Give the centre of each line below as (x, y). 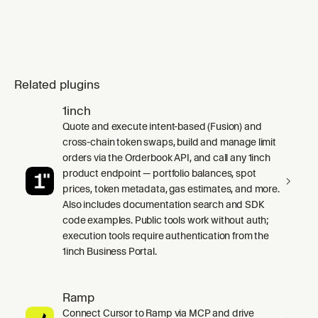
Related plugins (57, 84)
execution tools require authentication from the (166, 235)
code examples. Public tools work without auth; (166, 220)
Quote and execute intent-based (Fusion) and (162, 126)
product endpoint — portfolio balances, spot (159, 173)
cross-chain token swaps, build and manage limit (169, 142)
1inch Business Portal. (110, 251)
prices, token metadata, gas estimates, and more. (171, 188)
